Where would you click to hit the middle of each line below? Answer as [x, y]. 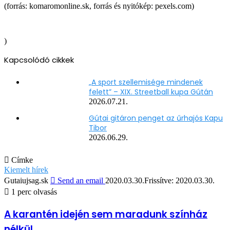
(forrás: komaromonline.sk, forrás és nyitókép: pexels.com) [99, 6]
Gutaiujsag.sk [26, 180]
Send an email [80, 180]
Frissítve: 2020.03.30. [179, 180]
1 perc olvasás [33, 191]
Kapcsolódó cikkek [39, 60]
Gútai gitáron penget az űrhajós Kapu [156, 118]
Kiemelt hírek [26, 169]
